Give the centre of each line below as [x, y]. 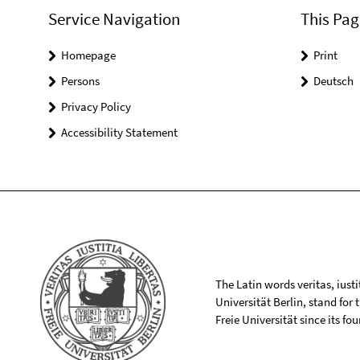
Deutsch [333, 81]
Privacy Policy [96, 106]
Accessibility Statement [119, 132]
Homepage [88, 55]
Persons [80, 81]
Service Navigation [114, 19]
